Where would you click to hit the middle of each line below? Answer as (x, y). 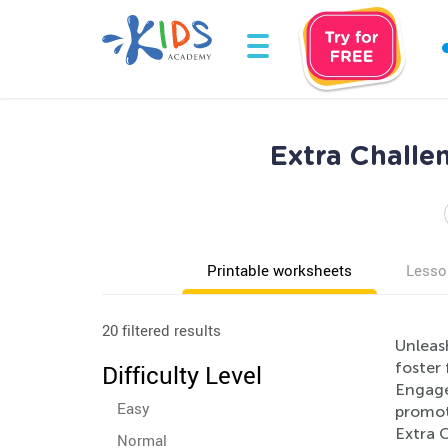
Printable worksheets (279, 270)
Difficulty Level (182, 375)
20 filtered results (161, 330)
